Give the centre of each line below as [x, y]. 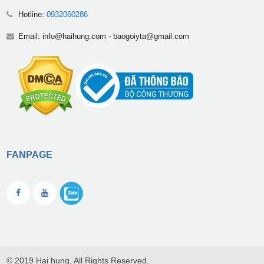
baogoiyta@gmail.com [151, 37]
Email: [30, 37]
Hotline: [32, 15]
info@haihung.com [74, 37]
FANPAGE [29, 155]
